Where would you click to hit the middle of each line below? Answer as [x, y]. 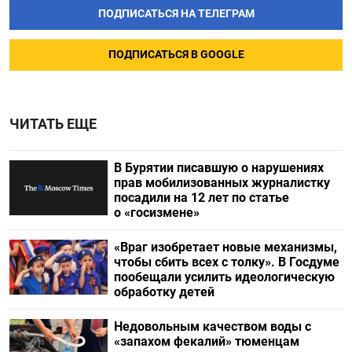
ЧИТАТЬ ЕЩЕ [53, 124]
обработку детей [164, 291]
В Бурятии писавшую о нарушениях [218, 167]
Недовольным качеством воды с [212, 326]
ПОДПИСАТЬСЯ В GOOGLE [176, 54]
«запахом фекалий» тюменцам [206, 341]
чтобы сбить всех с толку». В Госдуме [226, 262]
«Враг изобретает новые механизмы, [225, 247]
